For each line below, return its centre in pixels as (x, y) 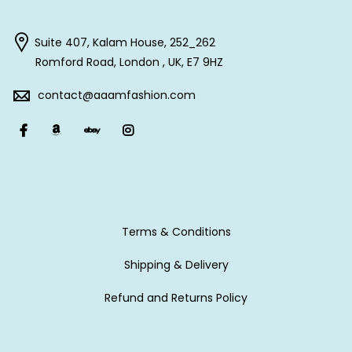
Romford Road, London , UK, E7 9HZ (129, 62)
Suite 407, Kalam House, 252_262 (125, 43)
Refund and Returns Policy (176, 298)
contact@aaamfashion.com (117, 95)
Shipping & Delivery (176, 264)
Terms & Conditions (176, 231)
